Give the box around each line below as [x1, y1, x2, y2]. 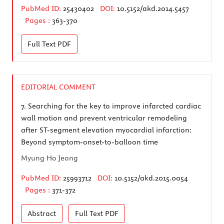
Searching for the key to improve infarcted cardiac [26, 101, 201, 110]
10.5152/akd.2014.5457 [117, 3, 189, 13]
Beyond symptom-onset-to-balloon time [21, 137, 158, 146]
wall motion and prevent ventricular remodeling [21, 113, 187, 122]
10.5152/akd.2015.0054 [114, 173, 188, 182]
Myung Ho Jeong [21, 153, 78, 162]
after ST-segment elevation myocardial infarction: [21, 125, 191, 134]
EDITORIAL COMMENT [21, 82, 95, 91]
